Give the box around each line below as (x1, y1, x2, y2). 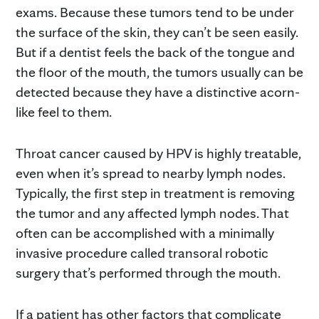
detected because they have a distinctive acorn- (16, 83, 300, 100)
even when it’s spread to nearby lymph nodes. (16, 164, 286, 182)
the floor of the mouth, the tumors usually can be (16, 63, 303, 80)
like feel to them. (16, 103, 112, 120)
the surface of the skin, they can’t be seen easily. (16, 23, 298, 41)
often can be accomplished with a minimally (16, 224, 274, 241)
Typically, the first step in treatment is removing (16, 184, 295, 202)
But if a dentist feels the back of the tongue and (16, 43, 295, 61)
